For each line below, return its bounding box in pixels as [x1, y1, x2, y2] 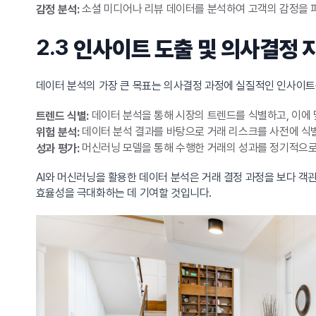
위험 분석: [35, 125, 80, 139]
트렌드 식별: [35, 109, 89, 123]
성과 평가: [35, 141, 80, 155]
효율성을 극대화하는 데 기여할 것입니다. [35, 186, 212, 200]
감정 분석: [35, 2, 80, 16]
